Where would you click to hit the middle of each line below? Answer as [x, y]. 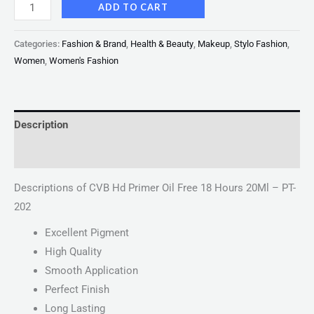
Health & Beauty [162, 43]
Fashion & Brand [94, 43]
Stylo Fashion [261, 43]
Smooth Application [91, 271]
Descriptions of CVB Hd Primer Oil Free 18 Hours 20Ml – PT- [155, 188]
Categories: [38, 43]
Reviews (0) [42, 154]
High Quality [73, 252]
